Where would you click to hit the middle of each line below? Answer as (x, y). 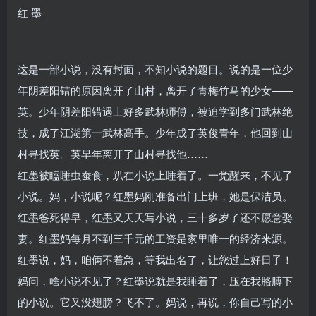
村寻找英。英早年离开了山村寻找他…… (113, 153)
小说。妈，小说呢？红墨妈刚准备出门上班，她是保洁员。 (155, 195)
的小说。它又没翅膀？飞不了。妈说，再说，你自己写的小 (155, 301)
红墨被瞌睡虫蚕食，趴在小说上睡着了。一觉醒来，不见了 (155, 174)
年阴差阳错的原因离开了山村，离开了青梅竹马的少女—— (155, 90)
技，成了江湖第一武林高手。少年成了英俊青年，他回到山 (155, 132)
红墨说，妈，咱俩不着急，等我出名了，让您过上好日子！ (155, 259)
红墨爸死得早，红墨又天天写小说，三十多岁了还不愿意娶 (155, 217)
